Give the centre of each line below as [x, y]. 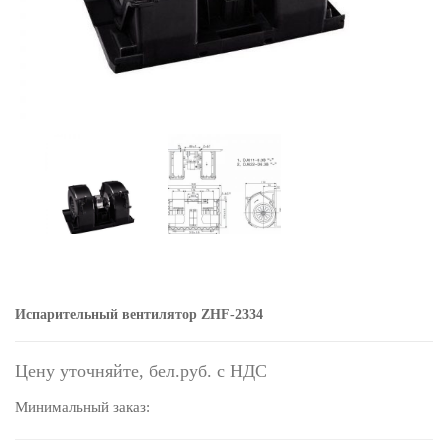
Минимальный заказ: [82, 407]
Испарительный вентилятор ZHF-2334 [139, 314]
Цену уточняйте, [82, 371]
